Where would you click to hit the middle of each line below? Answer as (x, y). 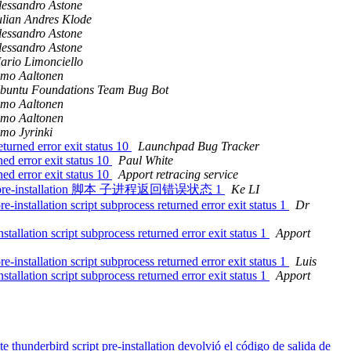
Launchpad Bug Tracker (199, 147)
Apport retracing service (178, 175)
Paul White (146, 161)
